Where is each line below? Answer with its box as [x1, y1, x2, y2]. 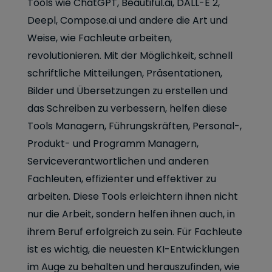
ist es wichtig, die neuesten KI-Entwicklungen [27, 242, 239, 256]
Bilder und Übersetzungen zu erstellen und [27, 84, 228, 98]
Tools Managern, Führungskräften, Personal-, [27, 119, 242, 133]
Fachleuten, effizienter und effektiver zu [27, 172, 216, 186]
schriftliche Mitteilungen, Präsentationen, [27, 66, 222, 80]
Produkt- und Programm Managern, [27, 137, 199, 151]
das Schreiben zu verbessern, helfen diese [27, 101, 227, 115]
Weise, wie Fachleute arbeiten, [27, 31, 172, 45]
